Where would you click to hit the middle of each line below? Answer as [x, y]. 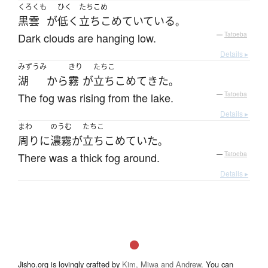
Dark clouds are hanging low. [87, 38]
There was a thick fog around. [89, 158]
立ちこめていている [127, 21]
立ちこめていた [120, 141]
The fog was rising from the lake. [96, 98]
